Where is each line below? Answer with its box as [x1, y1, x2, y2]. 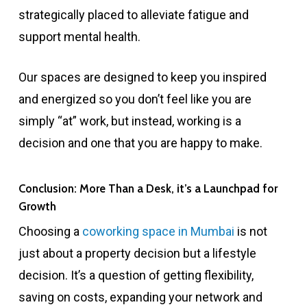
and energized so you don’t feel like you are [18, 92, 251, 107]
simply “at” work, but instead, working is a [18, 114, 241, 129]
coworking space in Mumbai [82, 224, 234, 239]
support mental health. [18, 29, 140, 45]
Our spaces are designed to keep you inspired [18, 70, 267, 85]
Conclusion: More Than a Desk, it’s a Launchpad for [18, 182, 278, 196]
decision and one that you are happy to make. [18, 136, 262, 151]
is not [234, 224, 267, 239]
